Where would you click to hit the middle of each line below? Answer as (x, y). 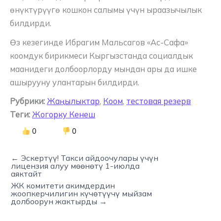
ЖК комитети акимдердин (63, 185)
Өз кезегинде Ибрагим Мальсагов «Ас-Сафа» (99, 42)
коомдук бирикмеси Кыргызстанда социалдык (101, 55)
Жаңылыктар (73, 101)
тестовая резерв (159, 101)
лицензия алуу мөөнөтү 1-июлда (75, 166)
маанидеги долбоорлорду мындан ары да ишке (103, 69)
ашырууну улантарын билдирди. (74, 82)
